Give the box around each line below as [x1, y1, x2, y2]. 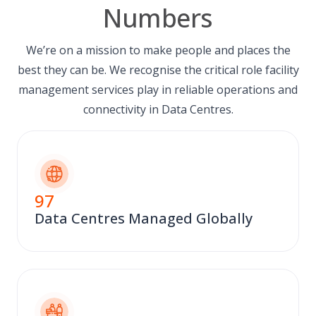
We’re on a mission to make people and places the [25, 42, 291, 59]
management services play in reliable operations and [18, 82, 298, 98]
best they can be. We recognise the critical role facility [17, 62, 299, 78]
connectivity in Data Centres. [83, 102, 233, 118]
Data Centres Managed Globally [35, 208, 253, 228]
